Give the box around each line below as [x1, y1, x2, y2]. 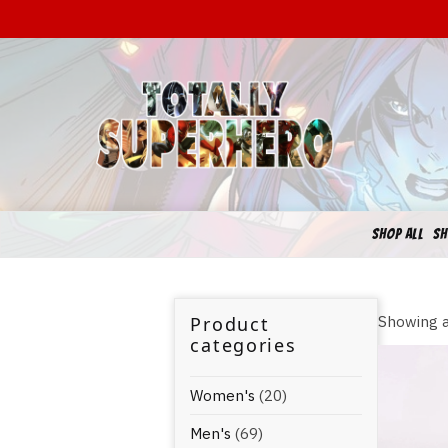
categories [190, 333, 297, 358]
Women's [190, 386, 256, 406]
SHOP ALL [372, 226, 423, 243]
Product [190, 312, 270, 337]
